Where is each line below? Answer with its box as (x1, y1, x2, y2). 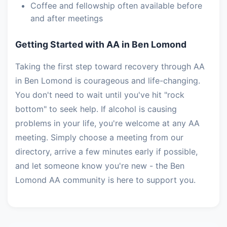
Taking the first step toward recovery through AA (15, 61, 205, 71)
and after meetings (30, 13, 103, 23)
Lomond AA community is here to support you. (15, 175, 196, 185)
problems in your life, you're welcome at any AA (15, 118, 200, 128)
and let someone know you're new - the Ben (15, 161, 184, 171)
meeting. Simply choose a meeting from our (15, 132, 183, 142)
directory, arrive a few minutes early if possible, (15, 146, 198, 157)
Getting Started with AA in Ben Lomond (15, 39, 186, 50)
